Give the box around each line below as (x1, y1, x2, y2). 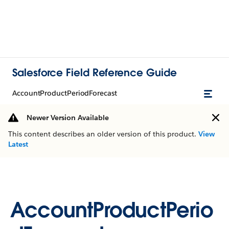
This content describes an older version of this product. (8, 129, 198, 139)
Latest (8, 140, 28, 149)
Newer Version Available (27, 113, 109, 122)
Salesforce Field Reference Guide (12, 65, 177, 79)
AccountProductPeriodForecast (12, 88, 117, 98)
